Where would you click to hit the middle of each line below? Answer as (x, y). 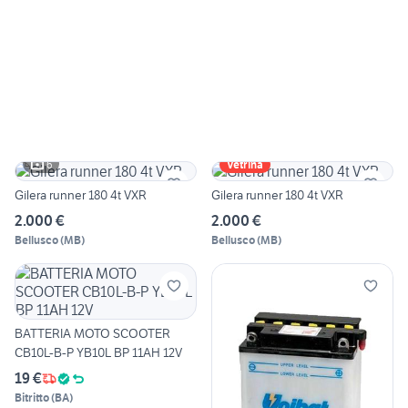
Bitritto (32, 398)
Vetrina (245, 165)
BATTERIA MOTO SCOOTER (92, 334)
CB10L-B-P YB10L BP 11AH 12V (98, 353)
